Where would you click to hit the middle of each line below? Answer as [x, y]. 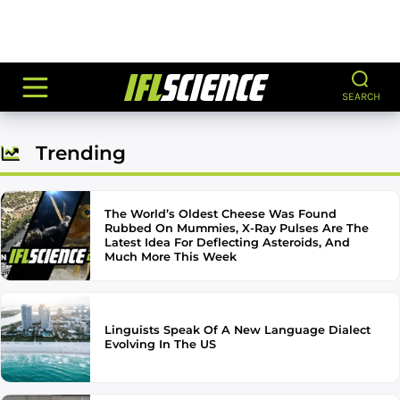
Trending [81, 153]
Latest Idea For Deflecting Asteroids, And [227, 242]
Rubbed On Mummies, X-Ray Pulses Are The [237, 228]
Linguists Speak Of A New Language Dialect [237, 330]
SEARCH [361, 96]
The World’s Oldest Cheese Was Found [221, 214]
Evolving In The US [160, 344]
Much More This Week [171, 257]
